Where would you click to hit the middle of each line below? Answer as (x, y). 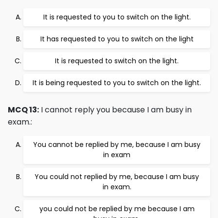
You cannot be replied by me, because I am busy (117, 145)
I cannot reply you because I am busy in (115, 110)
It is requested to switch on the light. (117, 61)
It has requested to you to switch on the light (117, 39)
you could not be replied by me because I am (117, 209)
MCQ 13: (23, 110)
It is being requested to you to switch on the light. (117, 83)
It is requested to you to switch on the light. (117, 17)
